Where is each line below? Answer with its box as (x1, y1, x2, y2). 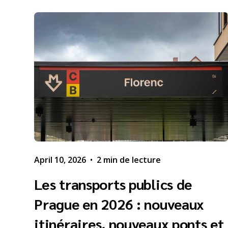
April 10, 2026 (34, 154, 87, 166)
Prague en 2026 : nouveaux (34, 194, 205, 213)
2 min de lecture (97, 154, 161, 166)
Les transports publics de (34, 175, 192, 193)
